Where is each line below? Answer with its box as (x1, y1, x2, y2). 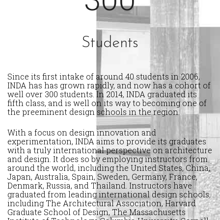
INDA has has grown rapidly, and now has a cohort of (7, 80, 211, 91)
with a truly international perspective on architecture (7, 145, 212, 156)
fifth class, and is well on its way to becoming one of (7, 98, 207, 109)
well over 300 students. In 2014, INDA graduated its (7, 89, 197, 100)
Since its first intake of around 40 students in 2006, (7, 71, 200, 82)
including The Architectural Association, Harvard (7, 198, 196, 209)
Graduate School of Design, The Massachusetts (7, 207, 186, 218)
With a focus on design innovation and (7, 127, 156, 138)
